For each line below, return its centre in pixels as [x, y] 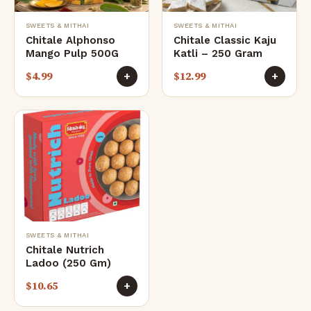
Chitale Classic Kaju [225, 41]
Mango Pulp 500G [72, 54]
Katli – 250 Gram [218, 54]
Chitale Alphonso [70, 41]
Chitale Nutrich [65, 250]
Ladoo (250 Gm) [68, 263]
